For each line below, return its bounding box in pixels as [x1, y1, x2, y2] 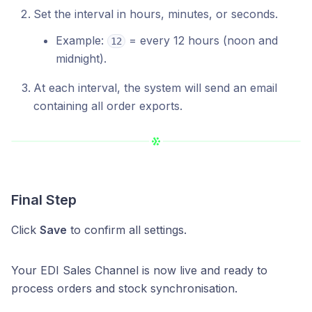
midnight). [56, 51, 107, 65]
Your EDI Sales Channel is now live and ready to [11, 263, 267, 277]
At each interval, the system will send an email [33, 80, 277, 95]
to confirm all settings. [67, 222, 187, 237]
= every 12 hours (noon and [125, 33, 278, 47]
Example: [56, 33, 107, 47]
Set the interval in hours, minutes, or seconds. [33, 6, 278, 21]
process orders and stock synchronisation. [11, 281, 237, 295]
